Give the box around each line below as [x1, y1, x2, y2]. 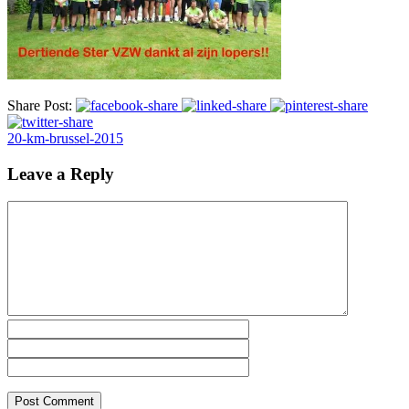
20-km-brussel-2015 [7, 130, 123, 146]
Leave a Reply [7, 163, 114, 184]
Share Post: [7, 97, 72, 113]
